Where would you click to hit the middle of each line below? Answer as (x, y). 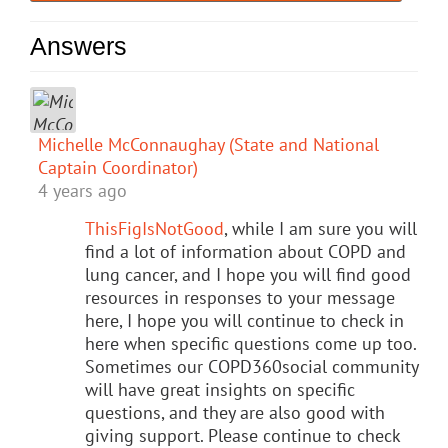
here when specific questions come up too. (250, 343)
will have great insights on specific (220, 389)
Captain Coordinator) (118, 167)
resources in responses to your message (240, 297)
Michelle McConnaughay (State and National (208, 144)
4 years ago (82, 190)
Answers (78, 45)
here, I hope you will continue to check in (244, 320)
